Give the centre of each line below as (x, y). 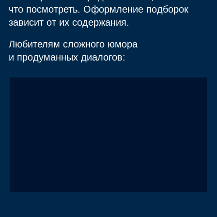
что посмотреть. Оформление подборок (99, 9)
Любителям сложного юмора (73, 44)
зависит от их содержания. (69, 23)
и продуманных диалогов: (67, 57)
